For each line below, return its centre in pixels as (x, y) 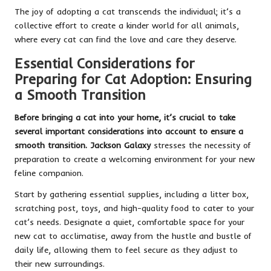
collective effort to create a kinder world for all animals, (127, 25)
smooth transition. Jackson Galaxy (83, 145)
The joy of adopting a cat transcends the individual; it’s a (128, 11)
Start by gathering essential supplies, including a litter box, (132, 194)
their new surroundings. (60, 263)
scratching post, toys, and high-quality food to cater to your (134, 207)
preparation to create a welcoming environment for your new (135, 158)
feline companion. (49, 172)
